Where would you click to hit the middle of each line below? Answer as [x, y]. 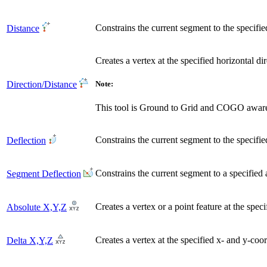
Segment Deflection [44, 174]
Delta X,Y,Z [30, 241]
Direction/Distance [42, 85]
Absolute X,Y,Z [37, 207]
